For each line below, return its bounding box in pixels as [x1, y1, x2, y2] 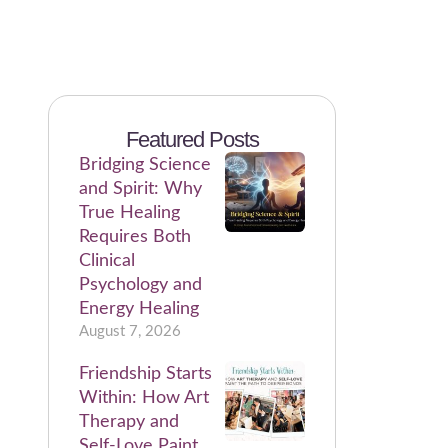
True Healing [79, 204, 181, 222]
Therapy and [79, 413, 180, 431]
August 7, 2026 [79, 324, 182, 339]
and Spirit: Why [79, 180, 203, 198]
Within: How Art [79, 389, 210, 407]
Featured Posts [125, 127, 259, 152]
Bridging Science [79, 156, 212, 174]
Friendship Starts [79, 365, 213, 383]
